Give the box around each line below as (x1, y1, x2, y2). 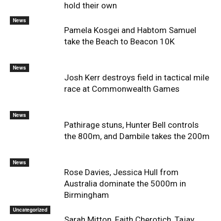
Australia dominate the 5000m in (64, 179, 186, 188)
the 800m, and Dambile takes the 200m (64, 131, 210, 141)
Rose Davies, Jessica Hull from (64, 167, 179, 177)
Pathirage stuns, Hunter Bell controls (64, 120, 199, 130)
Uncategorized (13, 206, 47, 213)
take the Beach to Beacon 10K (64, 37, 175, 46)
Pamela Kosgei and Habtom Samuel (64, 25, 196, 35)
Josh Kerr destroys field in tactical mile (64, 73, 209, 82)
